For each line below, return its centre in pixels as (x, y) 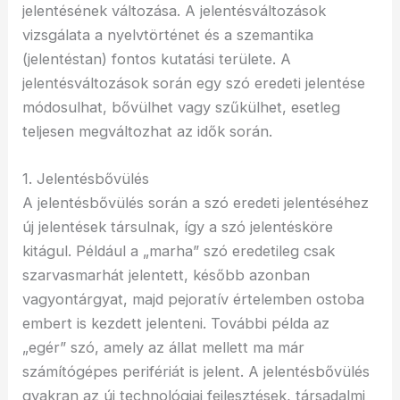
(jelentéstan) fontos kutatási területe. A (157, 58)
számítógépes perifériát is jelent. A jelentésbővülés (196, 371)
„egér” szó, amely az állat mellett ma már (164, 347)
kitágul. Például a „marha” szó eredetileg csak (179, 250)
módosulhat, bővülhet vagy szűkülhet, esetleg (182, 107)
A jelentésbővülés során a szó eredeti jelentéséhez (196, 202)
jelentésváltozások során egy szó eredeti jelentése (194, 83)
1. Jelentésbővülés (86, 178)
